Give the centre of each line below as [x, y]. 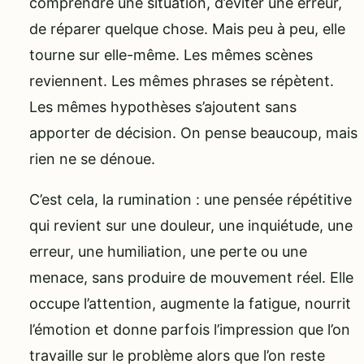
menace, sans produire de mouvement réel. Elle [191, 278]
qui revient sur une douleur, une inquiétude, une [191, 226]
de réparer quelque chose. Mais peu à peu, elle [187, 29]
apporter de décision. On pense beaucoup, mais [193, 133]
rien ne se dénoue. [92, 159]
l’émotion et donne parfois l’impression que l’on [190, 330]
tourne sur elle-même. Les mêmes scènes [171, 55]
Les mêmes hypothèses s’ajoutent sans [163, 107]
